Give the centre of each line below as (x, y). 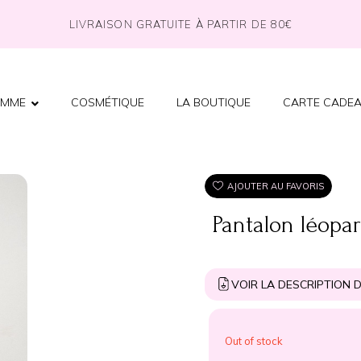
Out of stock (254, 340)
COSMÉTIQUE (108, 102)
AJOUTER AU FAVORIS (276, 186)
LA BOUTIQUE (214, 102)
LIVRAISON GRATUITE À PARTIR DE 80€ (180, 24)
